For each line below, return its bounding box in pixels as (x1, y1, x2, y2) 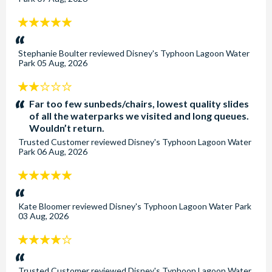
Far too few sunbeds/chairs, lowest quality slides (29, 98, 249, 109)
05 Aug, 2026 (37, 58, 87, 68)
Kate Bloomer (18, 201, 70, 211)
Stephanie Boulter (18, 48, 87, 58)
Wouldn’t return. (29, 122, 104, 134)
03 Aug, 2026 (18, 211, 69, 221)
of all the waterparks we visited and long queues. (29, 110, 249, 121)
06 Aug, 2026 (37, 146, 87, 157)
